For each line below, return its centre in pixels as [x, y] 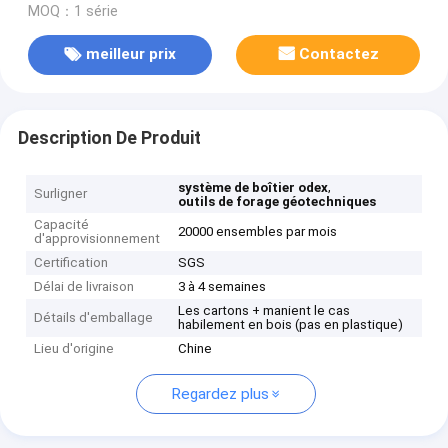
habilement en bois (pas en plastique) [291, 325]
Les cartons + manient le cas [264, 311]
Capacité [62, 225]
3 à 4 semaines [222, 287]
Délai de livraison [84, 287]
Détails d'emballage [94, 318]
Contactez [339, 54]
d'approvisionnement [97, 239]
